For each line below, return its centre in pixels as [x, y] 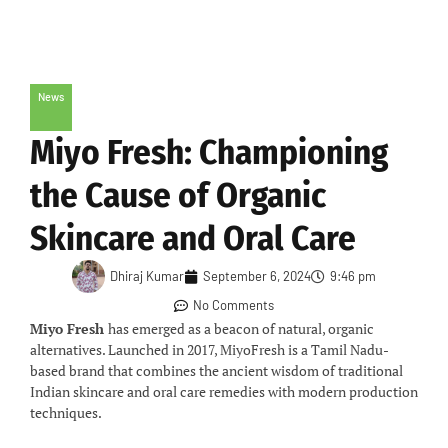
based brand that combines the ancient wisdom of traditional [216, 370]
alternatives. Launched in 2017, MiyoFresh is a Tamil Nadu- [209, 349]
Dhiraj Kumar [147, 276]
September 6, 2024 [257, 276]
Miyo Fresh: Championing [209, 152]
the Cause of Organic [178, 195]
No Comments [233, 305]
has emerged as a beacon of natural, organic [241, 328]
